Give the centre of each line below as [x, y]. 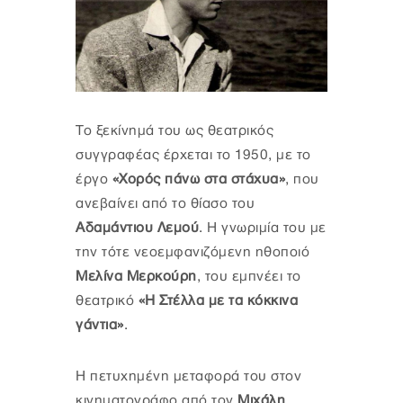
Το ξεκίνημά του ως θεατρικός [175, 130]
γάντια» [100, 325]
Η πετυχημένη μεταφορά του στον [188, 376]
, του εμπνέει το [249, 276]
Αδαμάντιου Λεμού [137, 228]
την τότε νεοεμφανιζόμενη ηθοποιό [193, 252]
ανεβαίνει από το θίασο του [165, 203]
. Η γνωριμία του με [263, 228]
